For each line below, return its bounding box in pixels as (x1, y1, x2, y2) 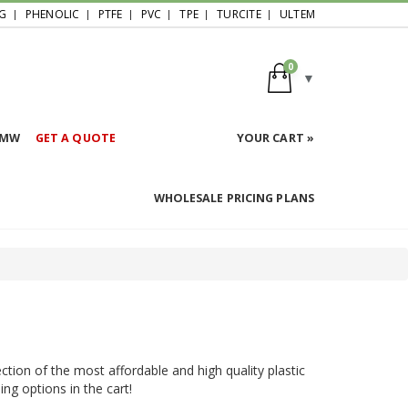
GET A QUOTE (35, 129, 116, 146)
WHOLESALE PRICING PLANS (153, 189, 314, 206)
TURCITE (217, 6, 261, 22)
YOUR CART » (236, 129, 314, 146)
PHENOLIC (25, 6, 80, 22)
